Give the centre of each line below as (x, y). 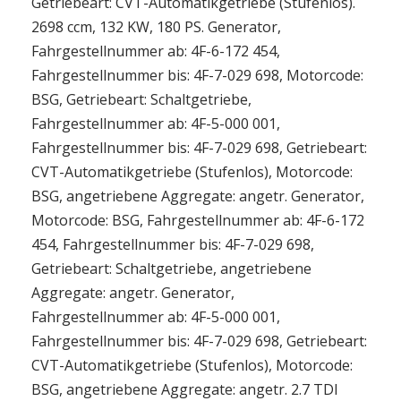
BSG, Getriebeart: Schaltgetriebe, (141, 99)
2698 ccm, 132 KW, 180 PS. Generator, (156, 27)
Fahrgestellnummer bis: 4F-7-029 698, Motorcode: (197, 75)
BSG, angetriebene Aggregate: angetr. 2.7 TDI (185, 389)
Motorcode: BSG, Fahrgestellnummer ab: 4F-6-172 (198, 220)
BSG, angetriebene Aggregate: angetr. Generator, (198, 196)
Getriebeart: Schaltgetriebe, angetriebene (171, 269)
